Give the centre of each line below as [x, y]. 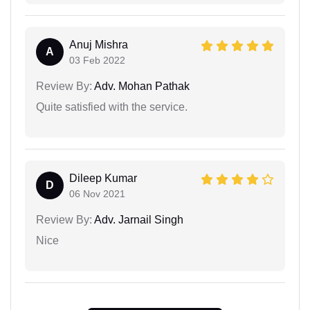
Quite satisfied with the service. [112, 107]
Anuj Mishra [99, 44]
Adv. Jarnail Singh [138, 219]
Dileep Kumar [103, 178]
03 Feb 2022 [97, 60]
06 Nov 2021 [97, 193]
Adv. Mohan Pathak [141, 86]
